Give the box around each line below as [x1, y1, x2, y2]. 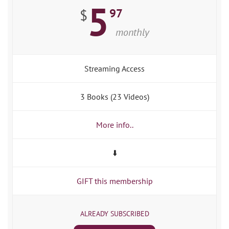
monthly [116, 26, 149, 39]
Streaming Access [84, 63, 145, 74]
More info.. [96, 120, 133, 130]
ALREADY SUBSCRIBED [80, 209, 149, 219]
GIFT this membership [76, 176, 153, 187]
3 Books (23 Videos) [80, 91, 149, 102]
